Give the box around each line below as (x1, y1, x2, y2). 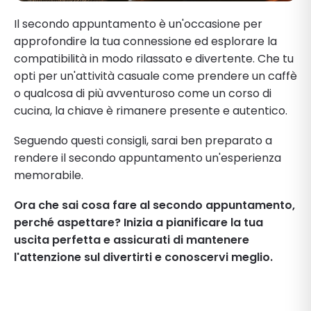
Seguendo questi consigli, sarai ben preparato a (14, 132, 272, 149)
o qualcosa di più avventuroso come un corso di (14, 85, 271, 101)
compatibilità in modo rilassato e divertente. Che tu (14, 50, 294, 67)
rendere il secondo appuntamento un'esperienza (14, 149, 281, 166)
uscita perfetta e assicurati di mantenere (14, 231, 249, 248)
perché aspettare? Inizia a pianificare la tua (14, 214, 263, 230)
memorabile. (14, 167, 83, 183)
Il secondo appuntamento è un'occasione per (14, 15, 262, 32)
